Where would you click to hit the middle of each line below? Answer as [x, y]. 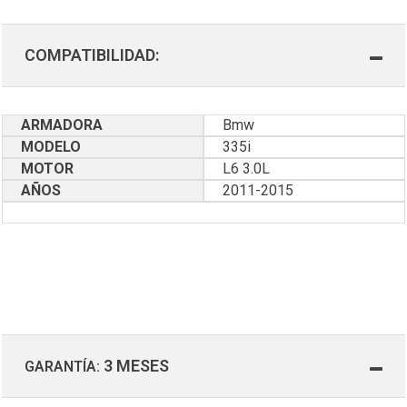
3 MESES [134, 365]
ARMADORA [62, 124]
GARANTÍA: [62, 366]
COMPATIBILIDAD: [92, 55]
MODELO [51, 146]
